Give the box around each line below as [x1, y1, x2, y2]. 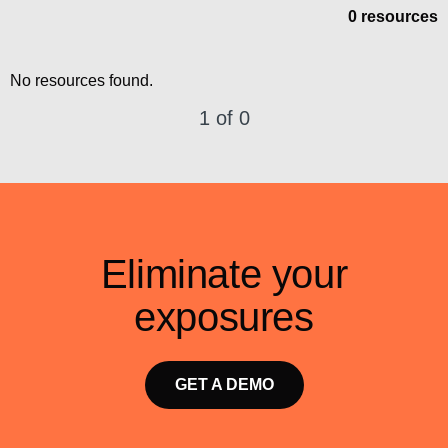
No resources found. [10, 72, 153, 89]
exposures [134, 295, 314, 339]
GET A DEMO [174, 376, 274, 393]
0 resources [348, 8, 438, 25]
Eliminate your [100, 252, 348, 296]
